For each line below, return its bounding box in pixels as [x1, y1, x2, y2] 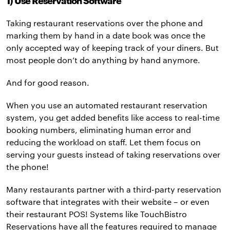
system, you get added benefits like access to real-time [6, 112, 220, 123]
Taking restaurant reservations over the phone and [6, 18, 203, 28]
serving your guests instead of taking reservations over [6, 149, 220, 160]
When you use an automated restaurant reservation [6, 100, 207, 110]
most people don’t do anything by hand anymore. [6, 55, 202, 65]
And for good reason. [6, 78, 91, 88]
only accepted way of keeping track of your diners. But [6, 43, 219, 53]
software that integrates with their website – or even [6, 197, 209, 207]
